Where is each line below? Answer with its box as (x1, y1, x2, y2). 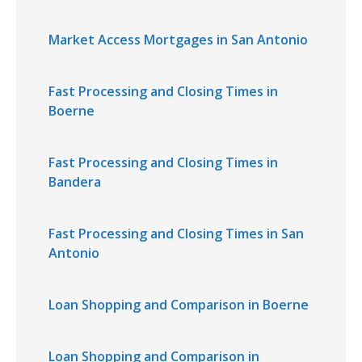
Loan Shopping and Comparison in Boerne (48, 296, 309, 314)
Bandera (48, 173, 101, 191)
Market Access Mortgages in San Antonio (48, 31, 308, 48)
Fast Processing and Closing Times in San (48, 225, 304, 242)
